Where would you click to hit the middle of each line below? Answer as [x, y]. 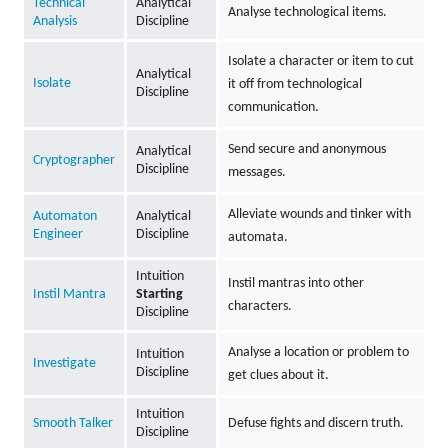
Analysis [54, 21]
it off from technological [294, 84]
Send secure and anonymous [306, 149]
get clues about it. [278, 375]
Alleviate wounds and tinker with [319, 214]
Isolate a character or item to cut [320, 61]
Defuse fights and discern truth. [315, 423]
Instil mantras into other [295, 283]
